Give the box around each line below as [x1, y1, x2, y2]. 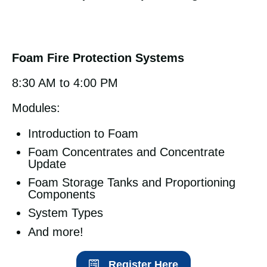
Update [28, 157, 67, 171]
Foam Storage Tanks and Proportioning [28, 176, 236, 190]
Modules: [12, 101, 60, 115]
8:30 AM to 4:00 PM [12, 76, 118, 90]
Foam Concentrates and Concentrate [28, 145, 225, 159]
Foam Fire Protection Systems [12, 51, 184, 64]
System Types [28, 206, 104, 220]
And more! [28, 225, 84, 238]
